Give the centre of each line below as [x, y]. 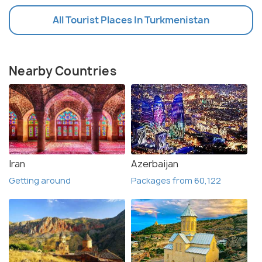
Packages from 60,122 [176, 180]
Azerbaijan [155, 163]
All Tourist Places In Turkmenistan [131, 20]
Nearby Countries [63, 71]
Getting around [40, 180]
